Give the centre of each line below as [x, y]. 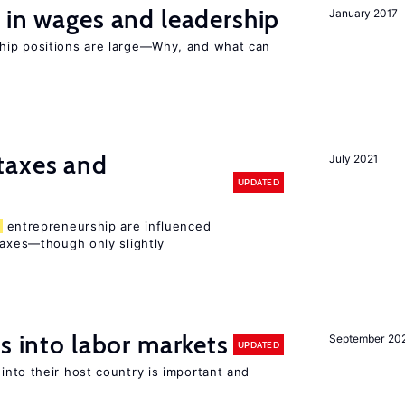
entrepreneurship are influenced [107, 226]
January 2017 [363, 13]
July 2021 [353, 159]
